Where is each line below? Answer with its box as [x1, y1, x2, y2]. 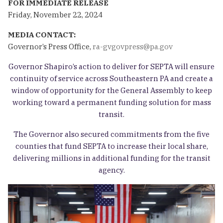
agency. [98, 165, 125, 175]
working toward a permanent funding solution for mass [12, 97, 211, 107]
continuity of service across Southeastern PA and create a [10, 73, 213, 83]
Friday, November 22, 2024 [8, 9, 103, 19]
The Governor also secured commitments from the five [13, 129, 210, 139]
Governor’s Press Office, [8, 41, 91, 51]
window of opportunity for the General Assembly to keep [11, 85, 212, 95]
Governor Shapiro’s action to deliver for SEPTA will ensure [8, 61, 215, 71]
